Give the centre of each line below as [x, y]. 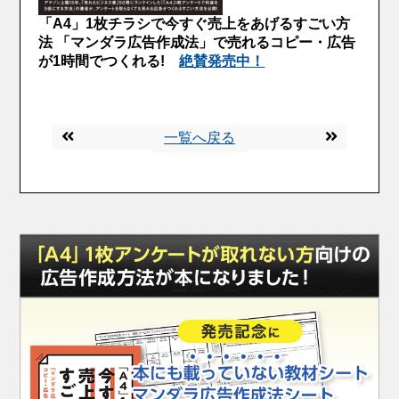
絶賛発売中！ [222, 61]
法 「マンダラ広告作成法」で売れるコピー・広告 [197, 42]
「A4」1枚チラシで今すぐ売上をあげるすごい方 [195, 23]
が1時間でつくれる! [102, 61]
